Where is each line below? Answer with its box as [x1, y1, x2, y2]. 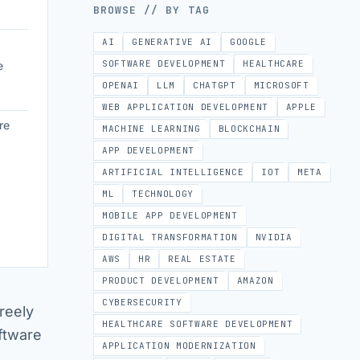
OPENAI [102, 80, 139, 91]
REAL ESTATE [168, 253, 236, 264]
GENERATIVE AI [132, 36, 212, 47]
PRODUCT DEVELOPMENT [102, 275, 219, 286]
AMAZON [236, 275, 274, 286]
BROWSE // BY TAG [93, 3, 210, 17]
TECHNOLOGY [132, 188, 194, 199]
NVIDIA [255, 231, 292, 243]
